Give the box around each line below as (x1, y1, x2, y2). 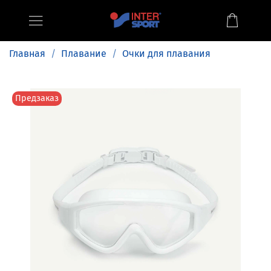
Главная (9, 47, 45, 59)
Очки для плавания (122, 47, 211, 59)
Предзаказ (15, 93, 59, 103)
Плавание (61, 47, 106, 59)
